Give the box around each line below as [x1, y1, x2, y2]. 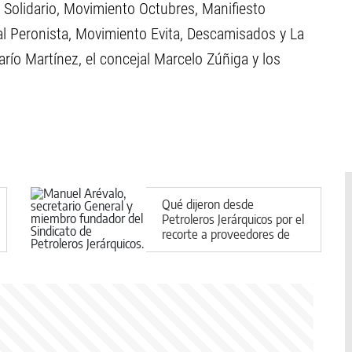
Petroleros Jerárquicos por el [162, 211, 304, 227]
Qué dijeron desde [162, 196, 254, 212]
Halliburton [162, 240, 218, 257]
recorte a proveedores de [162, 225, 290, 242]
